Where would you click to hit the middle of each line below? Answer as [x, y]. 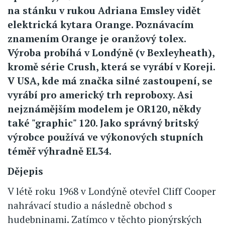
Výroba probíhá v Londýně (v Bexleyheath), [111, 52]
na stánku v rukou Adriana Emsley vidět [104, 10]
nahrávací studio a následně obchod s [90, 205]
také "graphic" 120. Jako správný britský [103, 123]
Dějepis [25, 171]
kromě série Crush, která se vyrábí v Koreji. [111, 66]
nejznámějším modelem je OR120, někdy [104, 108]
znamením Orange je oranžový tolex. [97, 38]
